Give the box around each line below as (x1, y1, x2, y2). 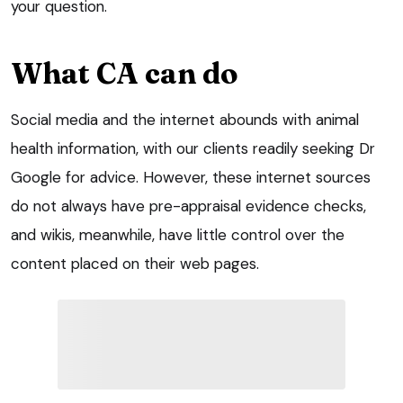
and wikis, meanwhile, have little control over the (11, 225, 345, 246)
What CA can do (11, 56, 237, 92)
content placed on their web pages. (11, 254, 259, 274)
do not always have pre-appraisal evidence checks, (11, 196, 366, 217)
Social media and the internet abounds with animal (11, 110, 359, 130)
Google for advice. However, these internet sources (11, 167, 371, 188)
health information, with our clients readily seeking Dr (11, 139, 375, 159)
